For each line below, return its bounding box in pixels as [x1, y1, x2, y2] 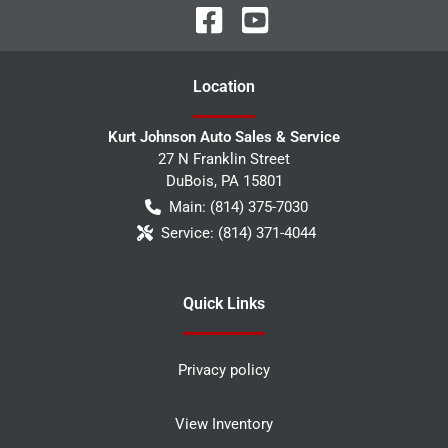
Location [193, 76, 255, 96]
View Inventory [175, 414, 273, 433]
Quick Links [183, 293, 265, 313]
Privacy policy [178, 360, 270, 379]
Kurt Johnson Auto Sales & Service [108, 127, 340, 146]
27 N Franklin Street [158, 149, 290, 168]
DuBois [165, 171, 214, 190]
